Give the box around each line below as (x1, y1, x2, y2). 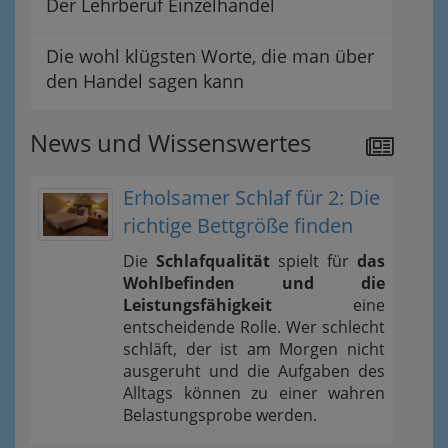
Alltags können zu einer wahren (123, 381, 385, 404)
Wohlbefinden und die (123, 271, 385, 294)
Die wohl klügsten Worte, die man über (46, 43, 374, 68)
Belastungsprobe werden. (123, 403, 317, 426)
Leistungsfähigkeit (123, 293, 272, 316)
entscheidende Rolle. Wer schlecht (123, 315, 385, 338)
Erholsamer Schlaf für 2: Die (123, 183, 380, 211)
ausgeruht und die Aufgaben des (123, 359, 385, 382)
